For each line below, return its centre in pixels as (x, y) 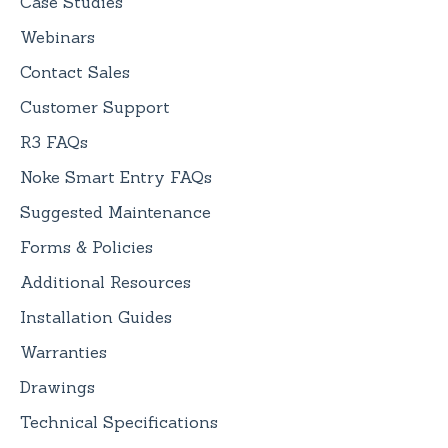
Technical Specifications (119, 421)
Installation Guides (96, 316)
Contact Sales (75, 71)
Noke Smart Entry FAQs (116, 176)
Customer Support (95, 106)
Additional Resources (105, 281)
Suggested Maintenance (115, 211)
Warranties (63, 351)
